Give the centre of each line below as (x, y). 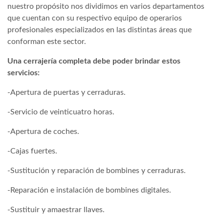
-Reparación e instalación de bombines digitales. (89, 190)
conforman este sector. (47, 41)
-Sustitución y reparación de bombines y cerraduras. (97, 170)
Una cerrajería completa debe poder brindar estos (94, 61)
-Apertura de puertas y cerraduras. (66, 92)
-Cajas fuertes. (32, 151)
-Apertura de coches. (43, 131)
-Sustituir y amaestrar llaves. (56, 209)
